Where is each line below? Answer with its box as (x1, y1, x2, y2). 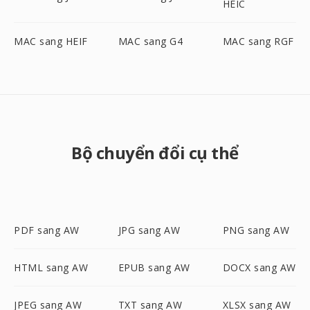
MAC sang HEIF (14, 35, 88, 48)
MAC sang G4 (118, 35, 183, 48)
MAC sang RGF (222, 35, 294, 48)
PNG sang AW (222, 224, 290, 237)
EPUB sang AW (118, 261, 190, 274)
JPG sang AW (118, 224, 181, 237)
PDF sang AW (14, 224, 80, 237)
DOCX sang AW (222, 261, 296, 274)
